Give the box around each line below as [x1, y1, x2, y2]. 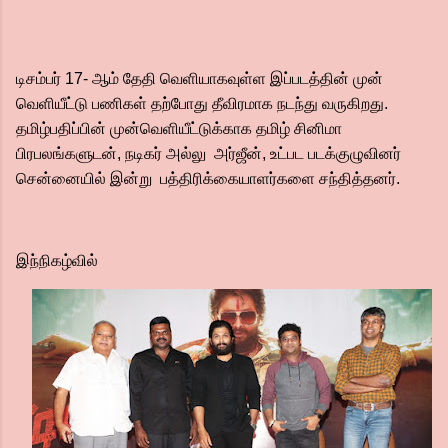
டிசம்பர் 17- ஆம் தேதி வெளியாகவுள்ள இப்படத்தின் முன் [16, 70, 383, 87]
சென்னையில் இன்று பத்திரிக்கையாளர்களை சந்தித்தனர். [16, 170, 404, 187]
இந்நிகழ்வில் [16, 252, 102, 269]
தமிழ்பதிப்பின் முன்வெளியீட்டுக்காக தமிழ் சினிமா [16, 120, 342, 137]
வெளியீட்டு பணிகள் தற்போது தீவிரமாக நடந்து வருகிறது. [16, 95, 388, 112]
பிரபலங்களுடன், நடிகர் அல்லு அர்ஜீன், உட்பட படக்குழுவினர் [16, 145, 401, 162]
